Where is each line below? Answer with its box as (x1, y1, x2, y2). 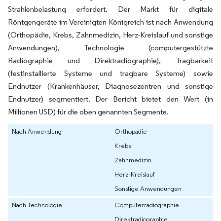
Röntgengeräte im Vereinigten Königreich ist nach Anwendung (8, 17, 213, 27)
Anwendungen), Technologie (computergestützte (8, 43, 213, 53)
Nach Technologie (12, 200, 62, 210)
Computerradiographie (114, 200, 179, 210)
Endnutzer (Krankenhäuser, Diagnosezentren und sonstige (8, 81, 213, 91)
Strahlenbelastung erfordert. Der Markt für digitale (8, 4, 213, 14)
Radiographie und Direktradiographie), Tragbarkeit (8, 56, 213, 66)
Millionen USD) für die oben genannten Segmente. (8, 107, 169, 117)
